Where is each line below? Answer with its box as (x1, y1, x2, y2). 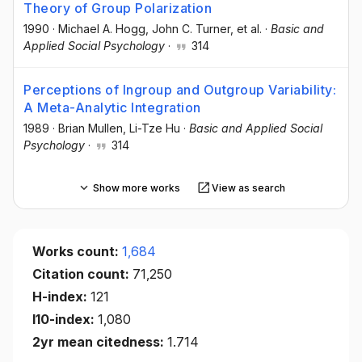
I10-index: (32, 311, 98, 328)
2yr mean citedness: (32, 334, 167, 351)
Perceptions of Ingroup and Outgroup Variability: (23, 82, 336, 99)
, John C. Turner (145, 21, 230, 36)
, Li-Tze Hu (123, 121, 180, 136)
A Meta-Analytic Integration (23, 99, 201, 116)
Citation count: (32, 266, 133, 283)
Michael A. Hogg (58, 21, 145, 36)
